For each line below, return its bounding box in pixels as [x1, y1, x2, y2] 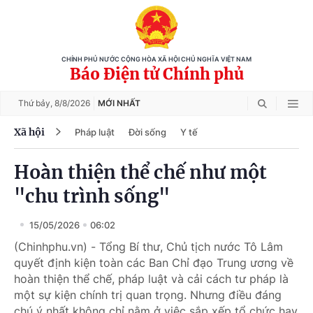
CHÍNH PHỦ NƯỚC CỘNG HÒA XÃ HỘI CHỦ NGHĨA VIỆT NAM [61, 56, 252, 63]
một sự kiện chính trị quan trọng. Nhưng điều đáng [14, 288, 282, 302]
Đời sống [129, 126, 166, 138]
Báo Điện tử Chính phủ [69, 64, 244, 84]
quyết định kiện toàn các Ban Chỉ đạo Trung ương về [14, 256, 293, 270]
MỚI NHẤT [98, 98, 140, 108]
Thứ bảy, [18, 98, 54, 108]
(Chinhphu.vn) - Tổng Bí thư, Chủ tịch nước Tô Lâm [14, 240, 283, 254]
